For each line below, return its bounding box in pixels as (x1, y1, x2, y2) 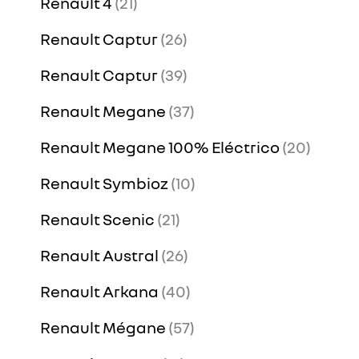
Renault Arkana (40, 281, 159, 301)
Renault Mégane (40, 317, 166, 337)
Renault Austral (40, 245, 159, 265)
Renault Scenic (40, 209, 155, 229)
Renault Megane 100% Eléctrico (40, 137, 280, 157)
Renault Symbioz (40, 173, 168, 193)
